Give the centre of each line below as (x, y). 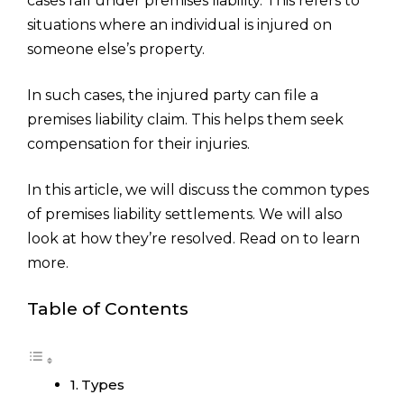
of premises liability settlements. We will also (185, 214)
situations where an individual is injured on (179, 25)
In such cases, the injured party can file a (173, 95)
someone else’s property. (116, 49)
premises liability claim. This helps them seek (185, 119)
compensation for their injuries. (138, 144)
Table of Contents (108, 308)
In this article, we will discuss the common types (198, 190)
